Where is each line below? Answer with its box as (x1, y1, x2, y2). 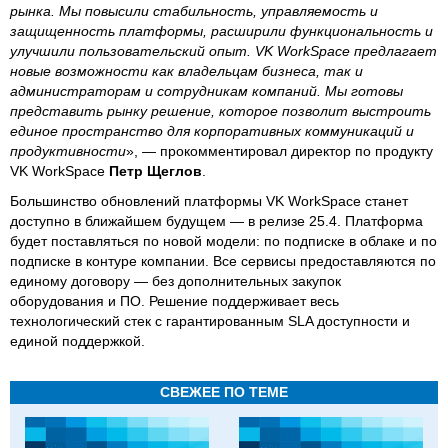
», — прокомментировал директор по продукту (126, 143, 433, 159)
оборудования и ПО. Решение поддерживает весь (10, 293, 339, 309)
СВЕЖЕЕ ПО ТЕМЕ (160, 384, 288, 400)
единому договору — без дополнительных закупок (10, 273, 341, 289)
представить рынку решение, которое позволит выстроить (10, 103, 431, 119)
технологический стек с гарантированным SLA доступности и (10, 313, 410, 329)
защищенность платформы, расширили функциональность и (10, 23, 433, 39)
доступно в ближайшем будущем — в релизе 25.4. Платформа (10, 213, 423, 229)
